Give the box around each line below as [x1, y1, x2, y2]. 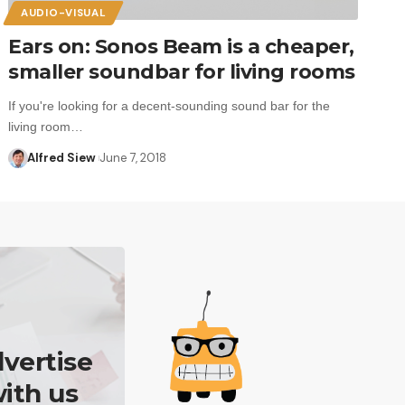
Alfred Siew [26, 149, 96, 165]
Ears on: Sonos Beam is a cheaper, [8, 33, 354, 59]
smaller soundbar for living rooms [8, 59, 355, 84]
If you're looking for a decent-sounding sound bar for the [8, 98, 331, 113]
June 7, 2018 [99, 149, 167, 165]
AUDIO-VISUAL [21, 5, 107, 20]
